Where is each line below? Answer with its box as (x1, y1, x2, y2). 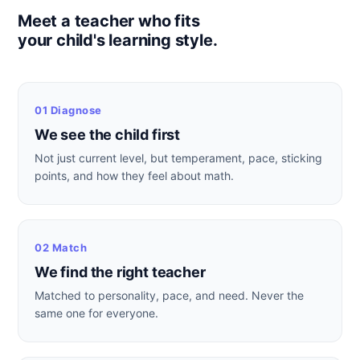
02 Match (35, 241, 88, 254)
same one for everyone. (35, 306, 158, 320)
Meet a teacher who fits (18, 11, 200, 31)
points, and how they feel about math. (35, 169, 234, 182)
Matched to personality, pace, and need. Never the (35, 288, 304, 302)
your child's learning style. (18, 31, 218, 50)
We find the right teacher (35, 264, 206, 280)
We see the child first (35, 126, 181, 143)
